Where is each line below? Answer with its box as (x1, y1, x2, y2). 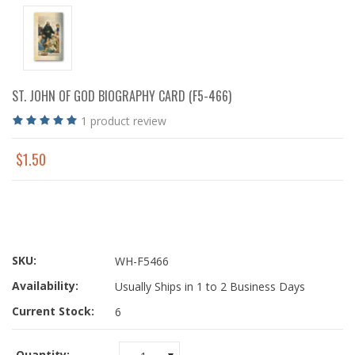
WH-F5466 (115, 253, 169, 269)
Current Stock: (12, 303, 94, 319)
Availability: (12, 277, 78, 293)
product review (87, 113, 166, 128)
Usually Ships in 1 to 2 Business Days (115, 278, 305, 294)
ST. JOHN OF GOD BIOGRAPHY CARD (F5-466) (12, 86, 231, 105)
